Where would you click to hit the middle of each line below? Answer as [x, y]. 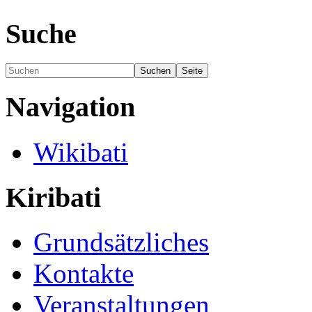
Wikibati [81, 153]
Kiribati [53, 197]
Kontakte [84, 274]
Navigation [70, 107]
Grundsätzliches [121, 242]
